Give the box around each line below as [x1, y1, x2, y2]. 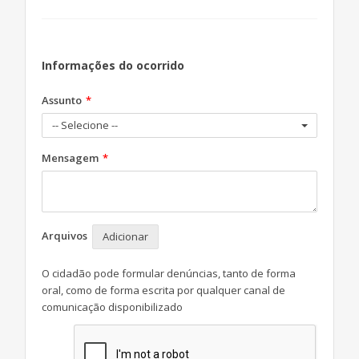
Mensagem [42, 151, 101, 165]
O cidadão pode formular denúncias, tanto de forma [42, 266, 296, 280]
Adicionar [103, 229, 148, 244]
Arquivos [42, 228, 92, 243]
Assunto [42, 93, 84, 107]
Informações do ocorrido [42, 58, 184, 73]
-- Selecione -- [52, 118, 118, 132]
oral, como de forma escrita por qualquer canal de [42, 283, 285, 297]
